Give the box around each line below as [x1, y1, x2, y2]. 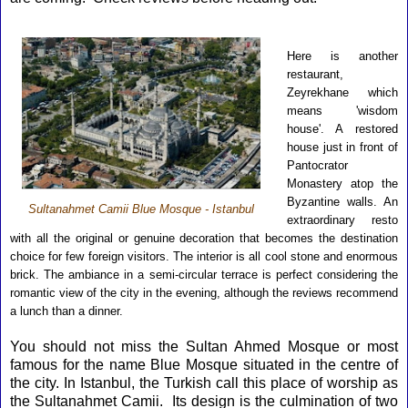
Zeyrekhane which [286, 86, 398, 99]
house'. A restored [286, 122, 398, 136]
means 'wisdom [286, 104, 398, 117]
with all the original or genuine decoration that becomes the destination [10, 231, 398, 245]
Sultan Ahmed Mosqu [186, 339, 331, 354]
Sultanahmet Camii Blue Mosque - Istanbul [28, 203, 254, 216]
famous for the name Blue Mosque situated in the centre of [10, 357, 398, 372]
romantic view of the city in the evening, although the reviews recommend [10, 286, 398, 300]
